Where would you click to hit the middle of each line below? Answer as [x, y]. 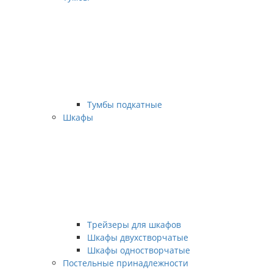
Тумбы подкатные [125, 105]
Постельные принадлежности [126, 263]
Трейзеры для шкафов [134, 225]
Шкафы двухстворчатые [138, 237]
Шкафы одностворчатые [139, 250]
